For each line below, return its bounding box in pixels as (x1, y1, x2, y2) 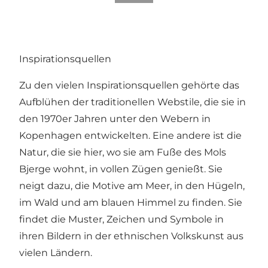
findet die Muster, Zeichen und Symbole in (19, 214, 224, 226)
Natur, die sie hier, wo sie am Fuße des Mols (19, 147, 226, 159)
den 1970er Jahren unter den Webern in (19, 113, 211, 125)
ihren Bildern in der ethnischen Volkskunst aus (19, 230, 243, 242)
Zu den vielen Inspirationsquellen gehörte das (19, 80, 239, 92)
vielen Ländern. (19, 247, 92, 259)
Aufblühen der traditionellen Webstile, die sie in (19, 96, 246, 108)
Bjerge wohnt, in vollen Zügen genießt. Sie (19, 163, 223, 175)
